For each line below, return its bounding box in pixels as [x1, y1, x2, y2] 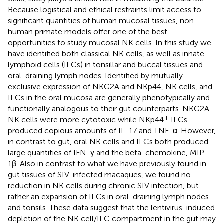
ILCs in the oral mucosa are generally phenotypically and [8, 92, 210, 102]
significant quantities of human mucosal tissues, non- [8, 15, 198, 25]
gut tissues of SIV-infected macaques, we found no [8, 169, 191, 179]
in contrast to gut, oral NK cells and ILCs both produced [8, 136, 208, 146]
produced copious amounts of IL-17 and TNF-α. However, [8, 125, 216, 135]
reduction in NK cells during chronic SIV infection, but [8, 180, 199, 190]
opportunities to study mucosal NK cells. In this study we [8, 37, 211, 47]
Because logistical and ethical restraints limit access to [8, 4, 201, 14]
